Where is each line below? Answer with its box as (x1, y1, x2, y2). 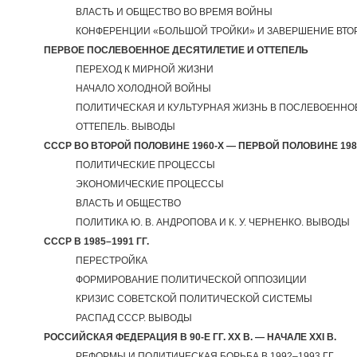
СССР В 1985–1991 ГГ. (44, 236, 149, 247)
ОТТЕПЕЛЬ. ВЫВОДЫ (76, 121, 175, 132)
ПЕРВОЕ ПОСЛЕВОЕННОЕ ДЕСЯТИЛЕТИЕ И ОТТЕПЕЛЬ (44, 45, 308, 56)
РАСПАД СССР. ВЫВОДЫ (76, 312, 192, 324)
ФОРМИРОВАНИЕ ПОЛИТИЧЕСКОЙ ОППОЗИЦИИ (76, 274, 307, 285)
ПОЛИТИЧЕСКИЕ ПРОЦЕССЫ (76, 159, 215, 171)
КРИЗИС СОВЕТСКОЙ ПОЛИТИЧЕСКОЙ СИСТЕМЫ (76, 293, 312, 304)
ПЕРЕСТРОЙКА (76, 255, 147, 266)
